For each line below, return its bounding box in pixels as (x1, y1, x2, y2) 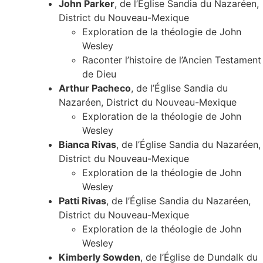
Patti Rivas (59, 195, 106, 207)
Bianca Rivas (59, 139, 116, 151)
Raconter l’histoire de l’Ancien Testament (82, 54, 261, 66)
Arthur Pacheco (59, 82, 131, 95)
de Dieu (82, 68, 116, 80)
